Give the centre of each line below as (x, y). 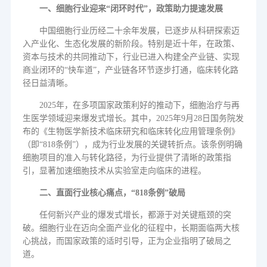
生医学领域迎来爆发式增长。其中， (89, 118)
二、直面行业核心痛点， (85, 193)
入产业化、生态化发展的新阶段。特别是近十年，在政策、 (131, 44)
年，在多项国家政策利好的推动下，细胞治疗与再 (148, 105)
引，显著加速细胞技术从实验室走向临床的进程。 (114, 171)
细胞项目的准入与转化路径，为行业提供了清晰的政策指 (127, 158)
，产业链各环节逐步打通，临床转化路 (167, 70)
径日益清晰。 (47, 83)
